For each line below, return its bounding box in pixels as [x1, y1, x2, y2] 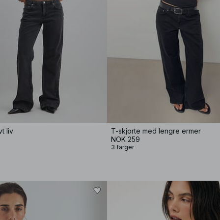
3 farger [111, 143, 134, 151]
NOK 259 [111, 135, 140, 143]
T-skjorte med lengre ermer [111, 127, 201, 135]
